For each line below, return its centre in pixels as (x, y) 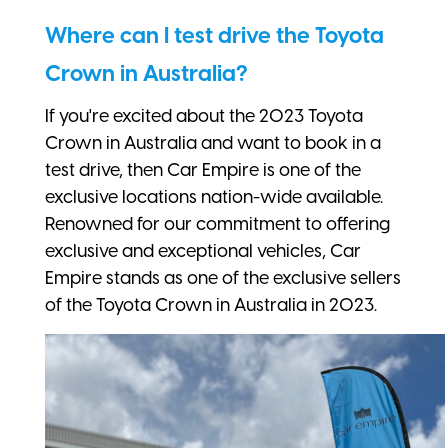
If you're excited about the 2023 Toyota (204, 115)
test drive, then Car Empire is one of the (203, 169)
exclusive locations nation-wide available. (214, 196)
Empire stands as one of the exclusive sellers (223, 277)
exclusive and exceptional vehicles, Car (203, 250)
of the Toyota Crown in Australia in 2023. (211, 304)
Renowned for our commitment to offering (217, 223)
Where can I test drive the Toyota (214, 35)
